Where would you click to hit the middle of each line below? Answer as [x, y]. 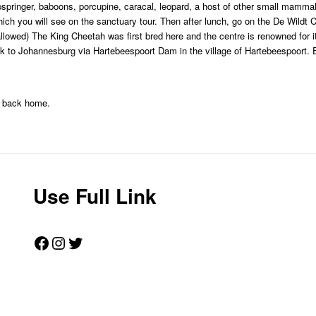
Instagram [86, 242]
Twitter [91, 242]
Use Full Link [95, 195]
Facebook [68, 242]
